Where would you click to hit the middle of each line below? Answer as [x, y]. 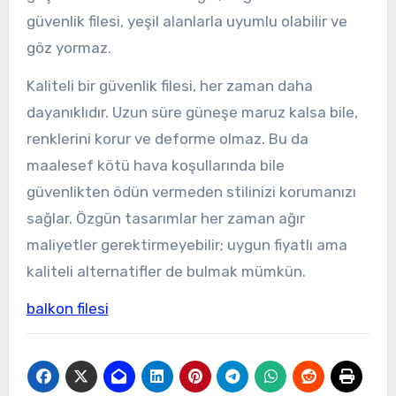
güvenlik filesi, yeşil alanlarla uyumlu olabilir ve [187, 21]
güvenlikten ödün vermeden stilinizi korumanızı [191, 191]
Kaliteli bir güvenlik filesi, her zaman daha [169, 85]
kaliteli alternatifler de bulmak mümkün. [166, 271]
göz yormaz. [69, 47]
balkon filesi [67, 309]
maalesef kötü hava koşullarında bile [155, 165]
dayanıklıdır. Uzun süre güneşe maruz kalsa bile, [192, 112]
